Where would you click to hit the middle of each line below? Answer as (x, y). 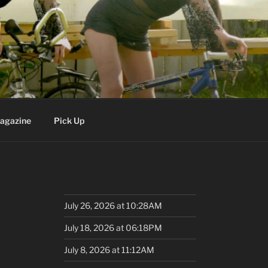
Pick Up (69, 120)
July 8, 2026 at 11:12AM (109, 250)
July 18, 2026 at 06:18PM (113, 228)
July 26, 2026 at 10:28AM (113, 205)
